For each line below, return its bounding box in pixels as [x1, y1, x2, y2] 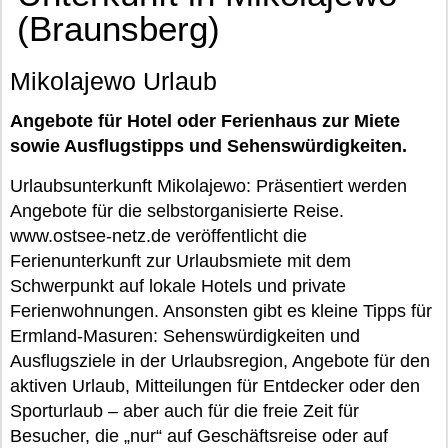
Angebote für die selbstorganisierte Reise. [10, 201, 344, 221]
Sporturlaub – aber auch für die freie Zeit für [10, 401, 359, 421]
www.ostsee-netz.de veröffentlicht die [10, 226, 307, 246]
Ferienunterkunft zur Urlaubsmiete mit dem [10, 251, 351, 271]
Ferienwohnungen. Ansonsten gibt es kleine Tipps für [10, 301, 432, 321]
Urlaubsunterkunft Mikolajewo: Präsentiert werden [10, 176, 407, 196]
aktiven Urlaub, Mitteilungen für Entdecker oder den [10, 376, 420, 396]
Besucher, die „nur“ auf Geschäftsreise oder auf [10, 426, 388, 446]
